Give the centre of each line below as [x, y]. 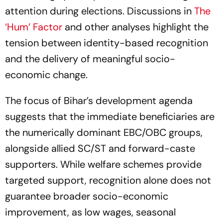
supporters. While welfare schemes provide [103, 164]
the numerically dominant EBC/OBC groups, [104, 132]
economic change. [46, 75]
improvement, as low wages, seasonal [90, 212]
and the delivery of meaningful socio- [90, 59]
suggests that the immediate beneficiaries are [110, 116]
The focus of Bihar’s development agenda [99, 101]
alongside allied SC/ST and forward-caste [100, 148]
